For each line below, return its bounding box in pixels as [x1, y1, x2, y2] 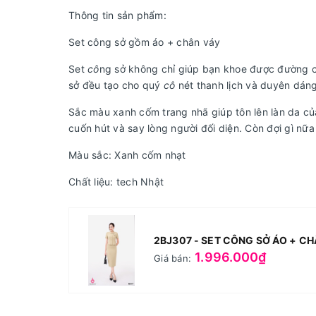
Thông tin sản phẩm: [68, 9, 166, 21]
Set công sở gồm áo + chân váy [68, 36, 224, 48]
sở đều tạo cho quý [68, 79, 161, 91]
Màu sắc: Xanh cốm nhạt [68, 149, 186, 161]
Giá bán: [154, 252, 191, 264]
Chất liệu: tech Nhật [68, 176, 164, 188]
